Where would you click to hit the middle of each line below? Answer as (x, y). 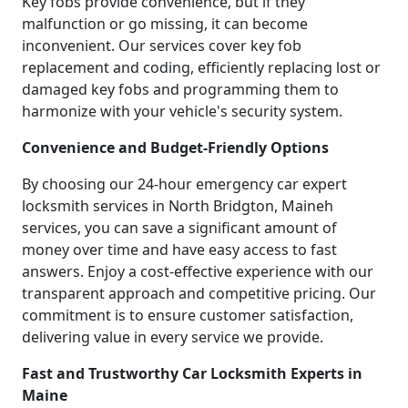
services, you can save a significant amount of (179, 228)
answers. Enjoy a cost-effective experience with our (198, 272)
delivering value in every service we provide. (173, 337)
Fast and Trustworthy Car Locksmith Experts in (192, 374)
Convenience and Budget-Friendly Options (175, 148)
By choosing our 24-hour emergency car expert (184, 184)
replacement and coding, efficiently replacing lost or (201, 68)
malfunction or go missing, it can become (165, 24)
